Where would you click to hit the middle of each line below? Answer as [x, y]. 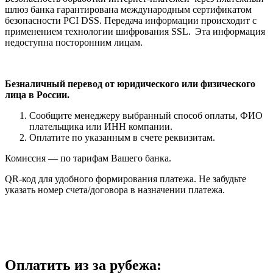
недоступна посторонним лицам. [74, 42]
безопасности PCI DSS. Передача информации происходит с [131, 20]
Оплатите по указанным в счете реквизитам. [122, 137]
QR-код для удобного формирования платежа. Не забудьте [126, 179]
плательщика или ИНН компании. [101, 126]
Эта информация [230, 31]
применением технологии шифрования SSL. [99, 31]
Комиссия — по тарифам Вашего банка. [88, 158]
